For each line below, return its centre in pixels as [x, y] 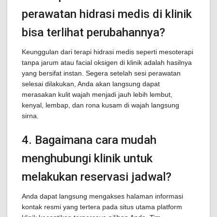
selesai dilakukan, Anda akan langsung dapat [91, 84]
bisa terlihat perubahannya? [93, 32]
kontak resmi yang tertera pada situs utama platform [102, 207]
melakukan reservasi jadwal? [97, 177]
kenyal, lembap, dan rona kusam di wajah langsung [101, 105]
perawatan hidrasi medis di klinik [107, 14]
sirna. [30, 116]
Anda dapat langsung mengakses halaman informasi [102, 196]
